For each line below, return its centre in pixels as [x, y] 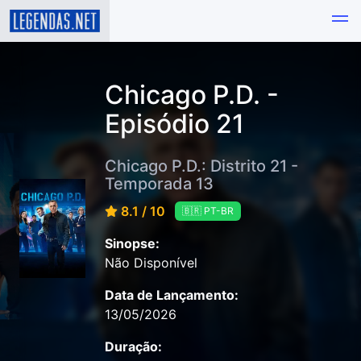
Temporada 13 [159, 183]
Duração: [133, 347]
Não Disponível [151, 263]
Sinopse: [132, 244]
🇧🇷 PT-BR [208, 211]
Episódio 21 [174, 124]
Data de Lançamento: [172, 295]
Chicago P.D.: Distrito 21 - [201, 166]
